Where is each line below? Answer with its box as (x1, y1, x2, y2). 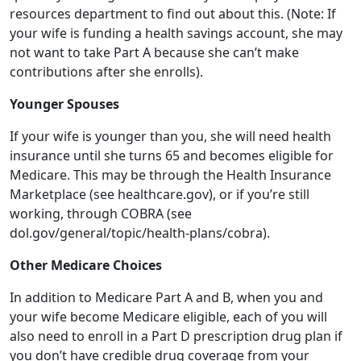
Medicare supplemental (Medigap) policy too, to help (10, 294, 331, 312)
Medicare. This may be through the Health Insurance (10, 75, 331, 93)
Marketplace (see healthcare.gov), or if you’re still (10, 94, 309, 112)
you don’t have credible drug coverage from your (10, 255, 309, 273)
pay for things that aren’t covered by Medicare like (10, 313, 317, 331)
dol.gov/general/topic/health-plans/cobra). (10, 133, 270, 151)
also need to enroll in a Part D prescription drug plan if (10, 236, 342, 254)
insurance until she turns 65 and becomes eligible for (10, 56, 334, 73)
